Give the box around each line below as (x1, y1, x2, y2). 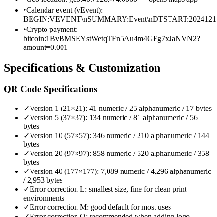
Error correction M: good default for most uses (30, 203, 171, 212)
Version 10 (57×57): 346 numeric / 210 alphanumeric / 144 (30, 131, 209, 140)
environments (23, 194, 64, 202)
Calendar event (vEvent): (26, 5, 103, 14)
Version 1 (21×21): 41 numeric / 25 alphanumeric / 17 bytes (30, 104, 212, 113)
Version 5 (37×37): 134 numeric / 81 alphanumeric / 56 (30, 113, 198, 122)
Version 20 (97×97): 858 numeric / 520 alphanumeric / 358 (30, 149, 209, 158)
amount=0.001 (23, 43, 68, 51)
